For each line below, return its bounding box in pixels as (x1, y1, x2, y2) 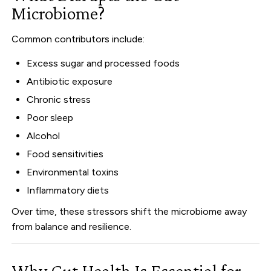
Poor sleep (27, 111, 74, 123)
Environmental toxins (27, 166, 119, 178)
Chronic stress (27, 93, 91, 105)
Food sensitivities (27, 148, 104, 160)
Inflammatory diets (27, 184, 109, 196)
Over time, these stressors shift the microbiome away (11, 205, 247, 217)
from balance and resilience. (11, 220, 132, 232)
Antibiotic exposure (27, 75, 113, 87)
